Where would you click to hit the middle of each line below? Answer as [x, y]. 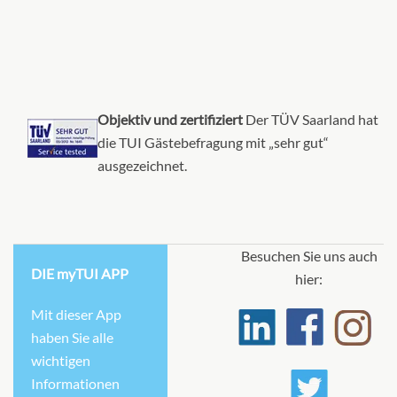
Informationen [75, 383]
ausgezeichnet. [142, 165]
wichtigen [61, 360]
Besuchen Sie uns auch [309, 256]
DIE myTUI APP [80, 273]
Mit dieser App [76, 314]
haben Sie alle [72, 337]
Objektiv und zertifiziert [170, 119]
